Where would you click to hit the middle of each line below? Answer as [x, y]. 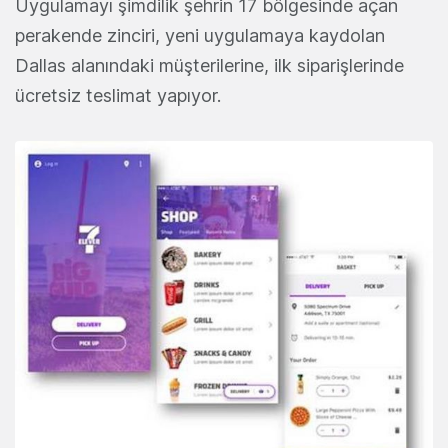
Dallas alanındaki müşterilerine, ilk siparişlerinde [209, 65]
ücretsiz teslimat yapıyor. [118, 95]
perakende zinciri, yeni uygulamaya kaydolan [200, 35]
